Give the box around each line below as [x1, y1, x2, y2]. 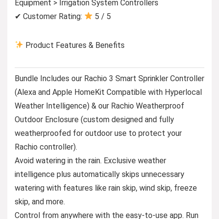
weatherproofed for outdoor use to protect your [15, 128, 182, 138]
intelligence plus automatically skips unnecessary [15, 169, 184, 179]
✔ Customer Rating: [15, 11, 84, 21]
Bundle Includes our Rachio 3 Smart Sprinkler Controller [15, 73, 204, 83]
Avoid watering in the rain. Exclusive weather [15, 155, 166, 165]
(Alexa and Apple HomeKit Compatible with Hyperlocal [15, 87, 202, 97]
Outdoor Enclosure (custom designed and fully [15, 114, 174, 124]
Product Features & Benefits [23, 40, 125, 50]
